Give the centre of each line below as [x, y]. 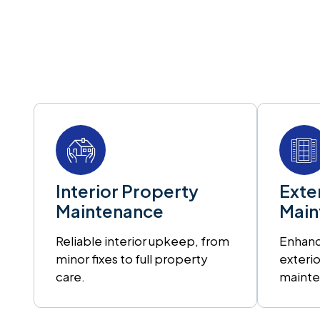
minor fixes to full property [132, 259]
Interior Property [127, 191]
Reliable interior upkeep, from [142, 241]
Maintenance [110, 211]
